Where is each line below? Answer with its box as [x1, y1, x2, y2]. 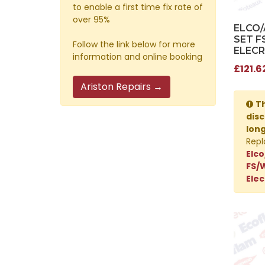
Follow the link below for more [73, 38, 195, 50]
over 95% [73, 13, 110, 25]
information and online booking [73, 50, 202, 63]
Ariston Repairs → [80, 79, 163, 93]
